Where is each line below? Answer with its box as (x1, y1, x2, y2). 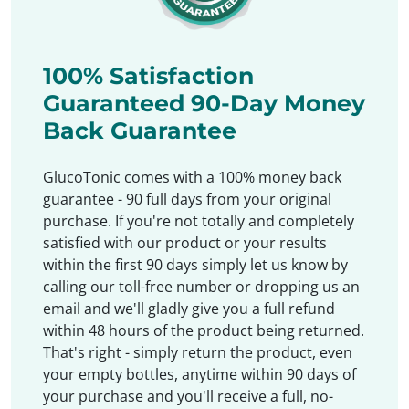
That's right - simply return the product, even (43, 341, 353, 362)
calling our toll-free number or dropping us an (43, 276, 361, 297)
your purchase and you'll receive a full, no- (43, 385, 334, 406)
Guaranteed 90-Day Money (43, 89, 366, 117)
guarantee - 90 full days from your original (43, 188, 332, 209)
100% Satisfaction (43, 61, 255, 89)
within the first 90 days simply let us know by (43, 254, 349, 275)
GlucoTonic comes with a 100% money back (43, 166, 342, 187)
